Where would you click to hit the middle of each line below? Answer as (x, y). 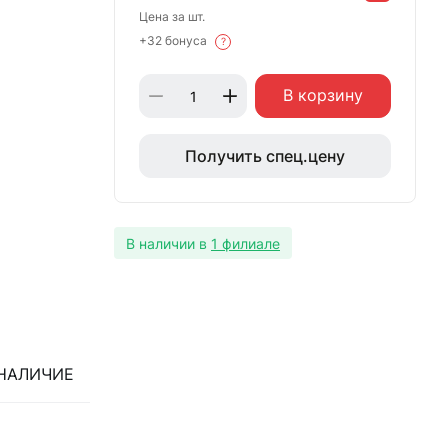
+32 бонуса (174, 40)
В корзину (323, 95)
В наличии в (166, 243)
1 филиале (245, 243)
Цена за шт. (172, 16)
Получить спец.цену (265, 156)
